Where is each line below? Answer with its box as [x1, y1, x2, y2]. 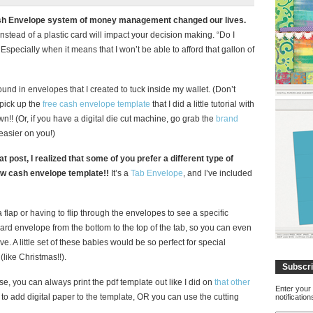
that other [214, 277, 250, 287]
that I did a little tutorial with [150, 99, 254, 109]
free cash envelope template [43, 99, 150, 109]
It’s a [109, 168, 131, 178]
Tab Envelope [131, 168, 183, 178]
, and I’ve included [183, 168, 252, 178]
